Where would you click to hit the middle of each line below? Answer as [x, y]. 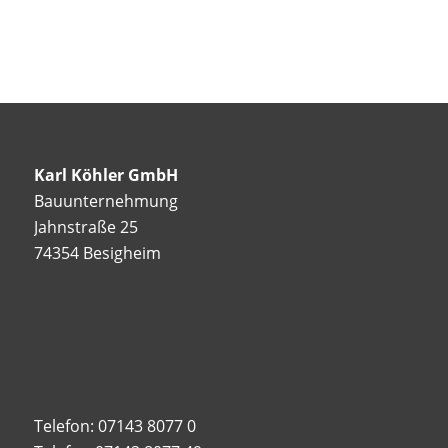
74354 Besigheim [97, 253]
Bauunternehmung [105, 201]
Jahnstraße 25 [85, 227]
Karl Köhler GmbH [105, 175]
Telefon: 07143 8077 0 [114, 426]
